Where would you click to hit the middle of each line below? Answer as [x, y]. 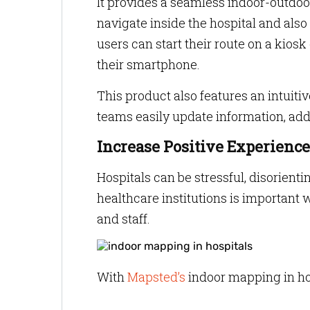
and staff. [124, 219]
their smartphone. [150, 64]
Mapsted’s [156, 277]
